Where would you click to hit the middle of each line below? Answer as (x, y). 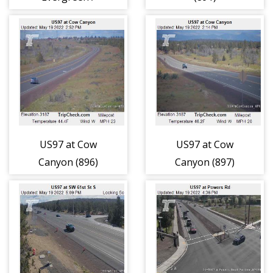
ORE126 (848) (68, 15)
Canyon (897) (205, 162)
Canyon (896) (68, 162)
